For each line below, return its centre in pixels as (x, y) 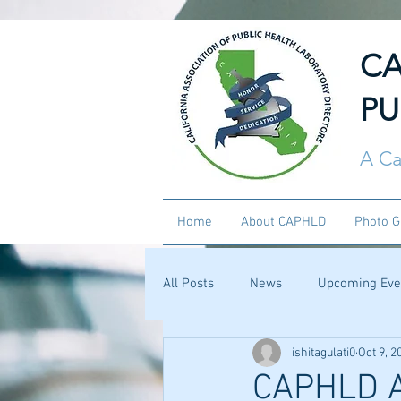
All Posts (188, 283)
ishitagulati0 (324, 353)
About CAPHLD (283, 222)
